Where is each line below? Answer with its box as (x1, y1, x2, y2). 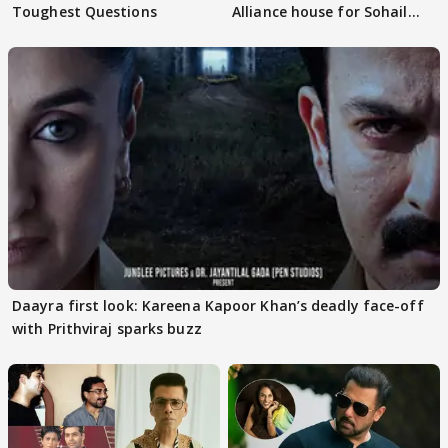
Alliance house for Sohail (232, 2, 408, 22)
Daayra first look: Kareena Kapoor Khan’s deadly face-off (12, 296, 424, 316)
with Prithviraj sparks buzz (12, 319, 202, 339)
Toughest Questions (12, 2, 157, 22)
